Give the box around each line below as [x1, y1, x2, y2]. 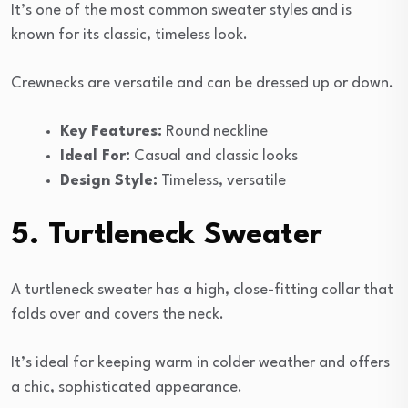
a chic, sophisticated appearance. [11, 379, 242, 395]
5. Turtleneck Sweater [11, 219, 322, 250]
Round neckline [162, 123, 268, 139]
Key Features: [60, 123, 162, 139]
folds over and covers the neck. [11, 306, 224, 322]
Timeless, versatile [158, 172, 286, 189]
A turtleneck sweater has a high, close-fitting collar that [11, 281, 393, 298]
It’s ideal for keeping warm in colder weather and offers [11, 354, 390, 371]
